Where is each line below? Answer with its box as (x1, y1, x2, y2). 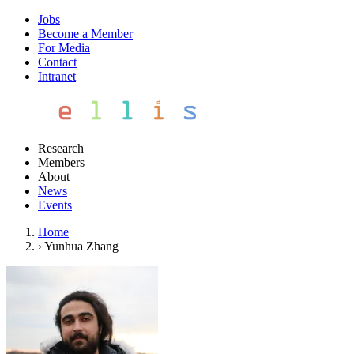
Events (38, 198, 72, 212)
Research (38, 141, 84, 155)
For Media (38, 41, 90, 55)
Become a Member (38, 27, 133, 40)
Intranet (38, 70, 76, 83)
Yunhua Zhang (44, 239, 119, 253)
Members (38, 156, 85, 169)
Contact (38, 55, 77, 69)
